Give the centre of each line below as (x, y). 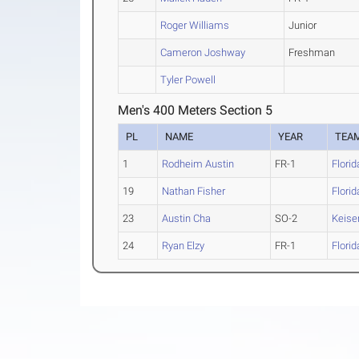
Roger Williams (195, 26)
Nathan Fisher (194, 192)
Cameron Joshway (203, 53)
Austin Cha (187, 219)
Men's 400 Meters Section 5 (196, 111)
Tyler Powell (188, 80)
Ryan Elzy (184, 246)
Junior (303, 26)
